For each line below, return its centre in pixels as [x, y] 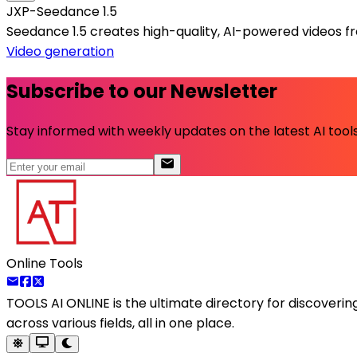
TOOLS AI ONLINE [58, 304]
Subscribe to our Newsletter [142, 92]
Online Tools [45, 264]
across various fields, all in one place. [120, 324]
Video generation [60, 52]
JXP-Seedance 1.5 [62, 12]
